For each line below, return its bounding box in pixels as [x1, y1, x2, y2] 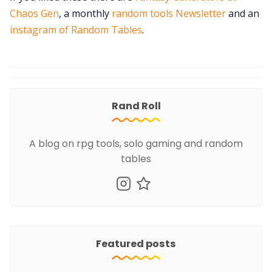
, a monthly [59, 6, 112, 20]
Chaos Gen [10, 6, 59, 20]
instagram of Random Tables [10, 22, 142, 36]
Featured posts [96, 236, 176, 251]
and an [226, 6, 259, 20]
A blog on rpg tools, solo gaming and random [29, 136, 243, 151]
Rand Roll [111, 98, 161, 113]
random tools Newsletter [112, 6, 226, 20]
